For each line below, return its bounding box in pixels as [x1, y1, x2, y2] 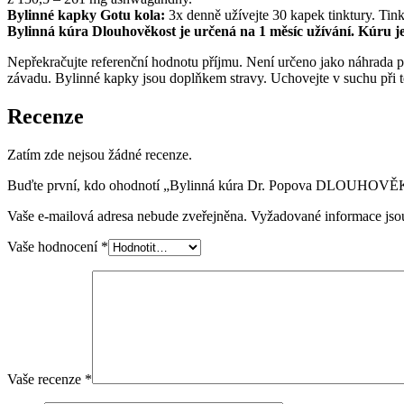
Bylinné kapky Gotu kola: [7, 7, 165, 23]
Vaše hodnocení [7, 238, 101, 254]
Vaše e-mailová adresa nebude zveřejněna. [7, 207, 247, 224]
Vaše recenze [7, 371, 85, 387]
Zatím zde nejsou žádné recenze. [7, 146, 192, 162]
